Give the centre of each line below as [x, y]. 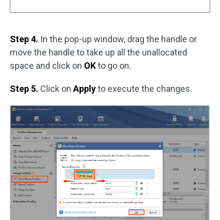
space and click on [47, 65]
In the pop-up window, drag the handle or [119, 39]
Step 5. [25, 88]
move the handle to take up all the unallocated [98, 52]
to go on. [114, 65]
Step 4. [25, 39]
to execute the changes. [145, 88]
